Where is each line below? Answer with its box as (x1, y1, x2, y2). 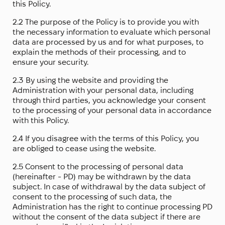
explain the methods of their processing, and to (13, 48, 186, 57)
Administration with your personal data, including (13, 86, 193, 95)
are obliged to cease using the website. (13, 144, 156, 153)
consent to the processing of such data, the (13, 192, 172, 201)
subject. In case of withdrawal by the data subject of (13, 182, 205, 191)
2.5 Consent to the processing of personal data (13, 162, 183, 171)
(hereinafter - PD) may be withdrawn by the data (13, 172, 191, 181)
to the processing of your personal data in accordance (13, 106, 211, 115)
